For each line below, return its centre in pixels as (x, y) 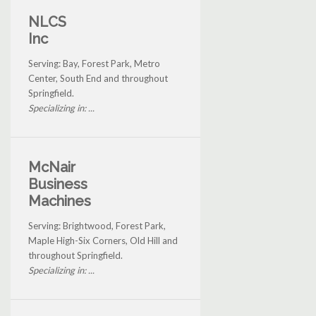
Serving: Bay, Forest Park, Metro (94, 63)
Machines (60, 201)
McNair (52, 167)
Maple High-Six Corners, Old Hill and (103, 240)
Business (58, 184)
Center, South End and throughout (98, 78)
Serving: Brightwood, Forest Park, (97, 225)
